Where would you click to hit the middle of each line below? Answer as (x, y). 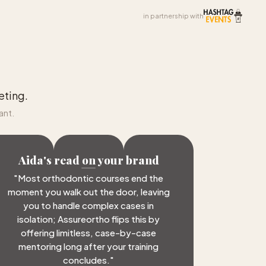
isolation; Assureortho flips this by (89, 218)
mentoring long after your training (89, 246)
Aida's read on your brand (88, 159)
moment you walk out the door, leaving (88, 191)
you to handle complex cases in (89, 205)
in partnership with (173, 15)
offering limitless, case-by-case (89, 232)
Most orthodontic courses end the (91, 178)
